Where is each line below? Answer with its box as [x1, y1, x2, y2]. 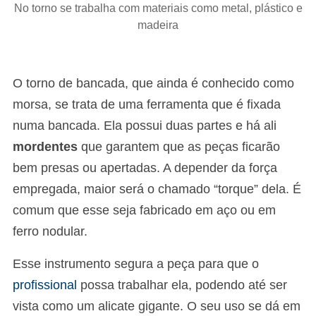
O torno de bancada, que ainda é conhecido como [13, 75, 294, 90]
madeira [138, 18, 178, 31]
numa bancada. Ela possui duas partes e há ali [13, 118, 276, 133]
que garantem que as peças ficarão [78, 139, 280, 154]
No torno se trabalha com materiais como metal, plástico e [13, 1, 303, 14]
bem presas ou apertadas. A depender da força [13, 160, 277, 175]
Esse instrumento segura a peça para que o [13, 256, 259, 271]
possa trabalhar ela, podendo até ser [77, 277, 287, 292]
